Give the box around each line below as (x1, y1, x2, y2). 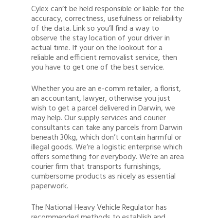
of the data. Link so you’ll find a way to (31, 22, 159, 35)
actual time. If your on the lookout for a (31, 42, 163, 54)
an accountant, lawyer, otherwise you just (31, 92, 170, 105)
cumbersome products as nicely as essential (31, 170, 176, 183)
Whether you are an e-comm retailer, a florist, (31, 83, 181, 95)
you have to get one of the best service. (31, 61, 164, 74)
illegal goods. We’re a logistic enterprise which (31, 141, 182, 154)
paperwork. (31, 180, 68, 193)
